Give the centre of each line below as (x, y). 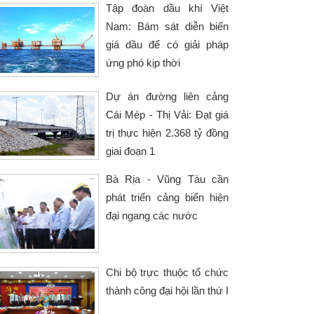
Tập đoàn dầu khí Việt (167, 8)
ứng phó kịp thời (143, 63)
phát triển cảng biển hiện (167, 197)
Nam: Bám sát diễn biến (167, 26)
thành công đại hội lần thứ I (167, 291)
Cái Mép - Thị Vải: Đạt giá (167, 115)
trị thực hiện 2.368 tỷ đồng (167, 133)
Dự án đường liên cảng (167, 96)
